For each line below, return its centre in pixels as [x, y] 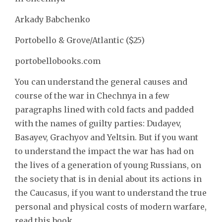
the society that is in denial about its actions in [108, 179]
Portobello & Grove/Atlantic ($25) [80, 40]
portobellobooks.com [58, 61]
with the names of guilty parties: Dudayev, [98, 123]
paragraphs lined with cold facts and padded [104, 109]
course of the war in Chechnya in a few [92, 95]
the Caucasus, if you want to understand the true [111, 193]
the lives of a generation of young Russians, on [108, 165]
